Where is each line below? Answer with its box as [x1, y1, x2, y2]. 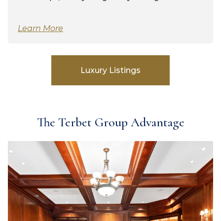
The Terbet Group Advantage [37, 114, 184, 130]
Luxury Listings [80, 65, 141, 75]
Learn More [18, 23, 63, 33]
